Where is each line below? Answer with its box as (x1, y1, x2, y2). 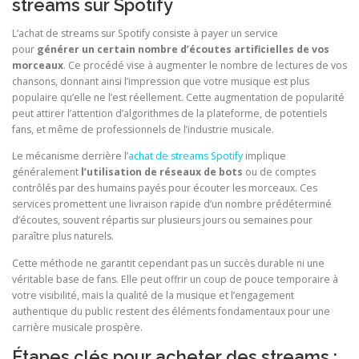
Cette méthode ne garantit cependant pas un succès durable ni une (12, 256, 325, 270)
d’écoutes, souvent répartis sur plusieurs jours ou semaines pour (12, 213, 313, 228)
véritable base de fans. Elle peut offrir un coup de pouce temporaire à (12, 272, 338, 286)
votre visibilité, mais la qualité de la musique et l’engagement (12, 288, 294, 302)
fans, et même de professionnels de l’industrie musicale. (12, 123, 274, 137)
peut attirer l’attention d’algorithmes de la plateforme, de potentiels (12, 107, 327, 121)
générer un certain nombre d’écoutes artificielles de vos (34, 42, 329, 57)
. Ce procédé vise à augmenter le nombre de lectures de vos (63, 58, 347, 73)
